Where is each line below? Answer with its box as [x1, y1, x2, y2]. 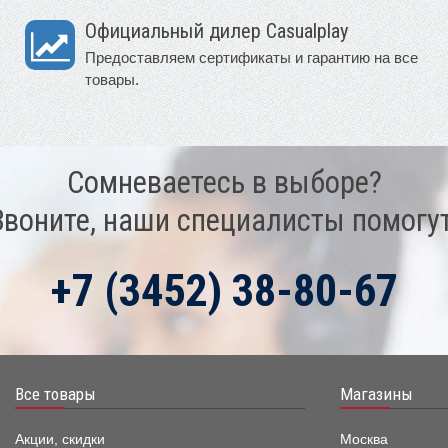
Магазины [339, 383, 413, 404]
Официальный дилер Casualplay [85, 18, 349, 43]
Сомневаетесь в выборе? [66, 164, 382, 200]
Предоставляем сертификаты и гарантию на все [85, 48, 418, 66]
